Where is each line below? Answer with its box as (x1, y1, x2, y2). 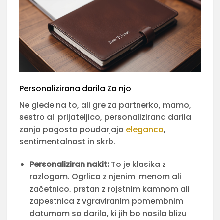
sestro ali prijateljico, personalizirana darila (19, 111, 191, 123)
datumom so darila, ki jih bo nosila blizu (29, 207, 187, 219)
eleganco (126, 123, 164, 135)
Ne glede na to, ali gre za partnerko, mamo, (19, 99, 191, 110)
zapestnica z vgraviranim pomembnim (29, 195, 183, 207)
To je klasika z (109, 158, 166, 170)
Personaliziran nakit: (29, 158, 109, 170)
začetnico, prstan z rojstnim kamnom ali (29, 183, 190, 194)
